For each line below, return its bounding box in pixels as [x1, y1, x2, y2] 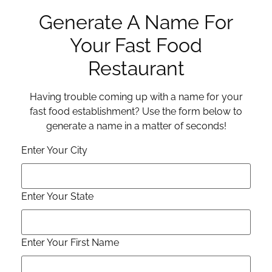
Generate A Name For [39, 11, 233, 34]
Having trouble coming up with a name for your [29, 91, 243, 103]
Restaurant [87, 57, 185, 80]
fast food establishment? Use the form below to [30, 106, 242, 118]
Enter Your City [21, 144, 87, 156]
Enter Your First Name [21, 236, 119, 248]
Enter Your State [21, 190, 93, 202]
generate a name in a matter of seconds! [46, 120, 226, 132]
